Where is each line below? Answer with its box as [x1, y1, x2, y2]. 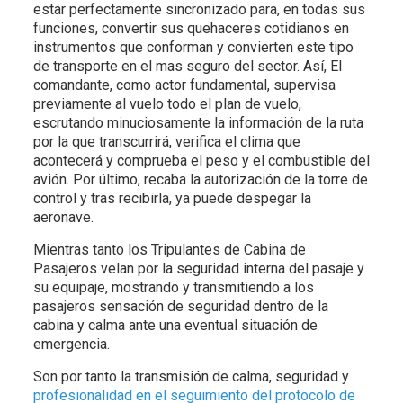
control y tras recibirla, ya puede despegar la [32, 189, 311, 207]
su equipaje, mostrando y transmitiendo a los [32, 278, 314, 296]
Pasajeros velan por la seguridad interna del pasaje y [32, 259, 364, 277]
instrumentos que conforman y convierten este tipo [32, 38, 354, 56]
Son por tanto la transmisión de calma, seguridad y [32, 367, 349, 385]
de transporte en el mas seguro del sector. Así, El [32, 57, 342, 75]
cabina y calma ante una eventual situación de [32, 316, 318, 334]
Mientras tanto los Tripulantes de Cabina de [32, 240, 306, 258]
